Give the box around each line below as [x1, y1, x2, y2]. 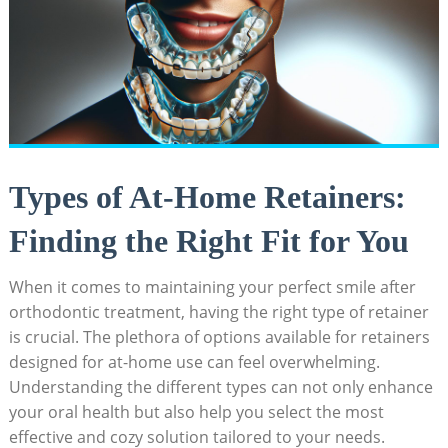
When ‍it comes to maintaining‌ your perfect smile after [8, 276, 416, 299]
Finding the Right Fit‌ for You [8, 223, 409, 260]
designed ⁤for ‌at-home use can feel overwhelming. [8, 351, 380, 374]
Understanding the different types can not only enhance [8, 376, 433, 399]
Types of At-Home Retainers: [8, 179, 406, 216]
